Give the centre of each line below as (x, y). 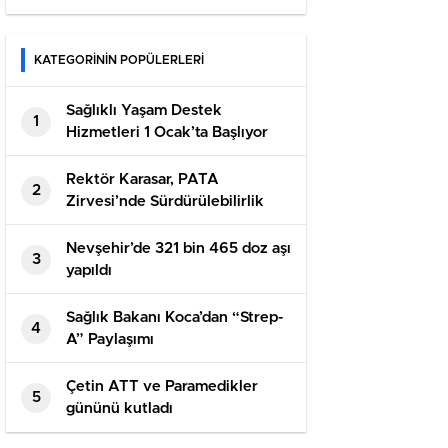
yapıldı (89, 271)
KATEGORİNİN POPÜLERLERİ (119, 60)
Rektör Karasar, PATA (142, 180)
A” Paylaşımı (110, 340)
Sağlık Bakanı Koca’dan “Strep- (174, 318)
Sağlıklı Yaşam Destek (144, 111)
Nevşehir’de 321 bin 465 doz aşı (178, 249)
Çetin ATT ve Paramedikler (162, 387)
